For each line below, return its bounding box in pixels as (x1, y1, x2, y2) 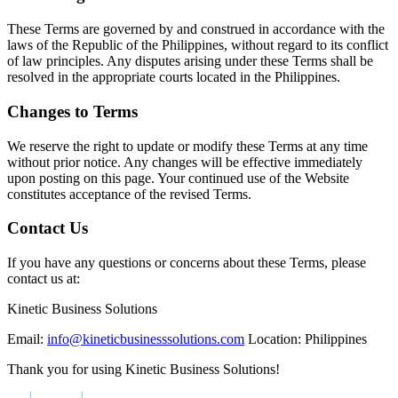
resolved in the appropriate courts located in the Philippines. (7, 69, 340, 85)
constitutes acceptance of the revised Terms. (7, 186, 251, 202)
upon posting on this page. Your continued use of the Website (7, 170, 349, 186)
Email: (7, 331, 47, 347)
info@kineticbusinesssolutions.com (47, 331, 244, 347)
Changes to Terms (7, 101, 138, 121)
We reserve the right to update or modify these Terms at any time (7, 138, 368, 154)
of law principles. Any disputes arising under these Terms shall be (7, 53, 373, 69)
